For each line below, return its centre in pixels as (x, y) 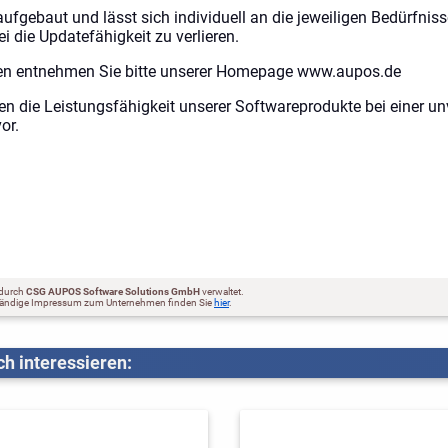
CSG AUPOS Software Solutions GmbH (113, 291)
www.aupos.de (349, 71)
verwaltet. (223, 291)
